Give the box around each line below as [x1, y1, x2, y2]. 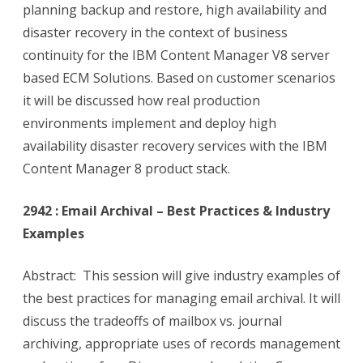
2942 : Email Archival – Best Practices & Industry [23, 202, 330, 220]
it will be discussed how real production [23, 92, 260, 110]
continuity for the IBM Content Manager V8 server [23, 46, 330, 65]
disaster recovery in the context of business [23, 23, 288, 42]
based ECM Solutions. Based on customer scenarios [23, 69, 335, 88]
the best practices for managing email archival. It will [23, 289, 340, 308]
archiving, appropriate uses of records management [23, 335, 340, 353]
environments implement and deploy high [23, 114, 276, 133]
